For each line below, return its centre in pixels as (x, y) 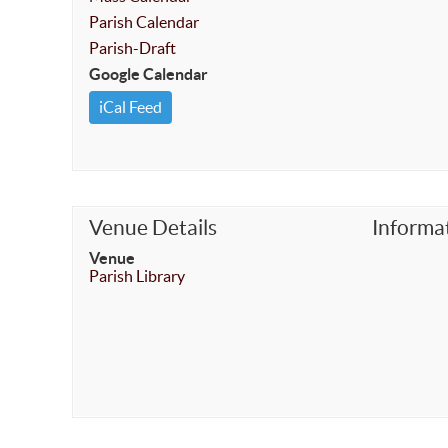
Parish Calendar (144, 22)
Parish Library (137, 276)
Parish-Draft (132, 48)
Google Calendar (148, 74)
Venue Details (153, 227)
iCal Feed (130, 107)
